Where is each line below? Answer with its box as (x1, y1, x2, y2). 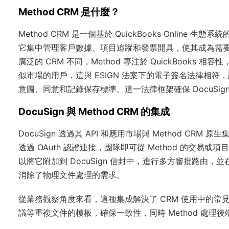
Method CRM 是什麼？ (18, 6, 120, 18)
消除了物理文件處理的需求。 (18, 170, 125, 180)
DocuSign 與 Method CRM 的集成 (18, 106, 170, 118)
